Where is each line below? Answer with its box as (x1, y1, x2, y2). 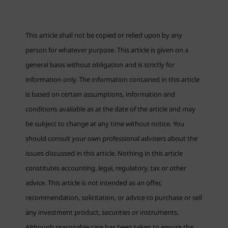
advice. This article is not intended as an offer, (25, 178, 161, 188)
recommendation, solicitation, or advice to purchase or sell (25, 193, 202, 203)
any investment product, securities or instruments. (25, 208, 179, 217)
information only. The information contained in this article (25, 75, 199, 84)
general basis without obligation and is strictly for (25, 60, 175, 70)
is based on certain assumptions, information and (25, 90, 175, 99)
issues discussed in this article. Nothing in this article (25, 149, 183, 158)
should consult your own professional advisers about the (25, 134, 197, 144)
